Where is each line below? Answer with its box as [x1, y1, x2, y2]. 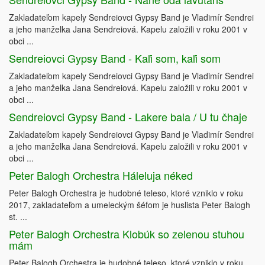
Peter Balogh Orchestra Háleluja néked [9, 167, 193, 183]
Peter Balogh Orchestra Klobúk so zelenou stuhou [9, 226, 244, 242]
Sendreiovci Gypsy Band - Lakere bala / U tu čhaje [9, 109, 247, 125]
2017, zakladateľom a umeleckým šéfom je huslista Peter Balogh [9, 199, 250, 211]
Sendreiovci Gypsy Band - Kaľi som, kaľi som [9, 50, 221, 66]
